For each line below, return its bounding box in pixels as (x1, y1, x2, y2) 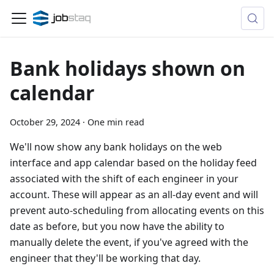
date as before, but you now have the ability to (10, 220, 224, 233)
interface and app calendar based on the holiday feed (10, 156, 257, 169)
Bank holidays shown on (10, 55, 245, 81)
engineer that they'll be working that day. (10, 251, 201, 265)
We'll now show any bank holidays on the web (10, 140, 222, 154)
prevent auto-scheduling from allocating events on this (10, 204, 264, 217)
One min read (87, 116, 144, 128)
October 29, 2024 (10, 116, 80, 128)
